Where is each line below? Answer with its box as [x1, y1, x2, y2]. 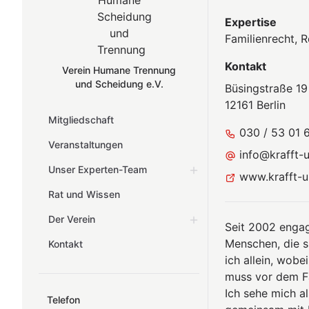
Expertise [225, 15, 277, 29]
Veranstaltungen [48, 139, 123, 150]
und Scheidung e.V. [74, 78, 163, 90]
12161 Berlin [225, 98, 286, 112]
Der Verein [48, 213, 95, 225]
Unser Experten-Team [48, 163, 147, 175]
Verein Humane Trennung [62, 64, 177, 76]
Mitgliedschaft [48, 114, 114, 126]
